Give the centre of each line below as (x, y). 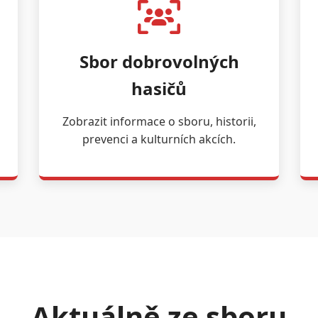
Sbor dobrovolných (159, 61)
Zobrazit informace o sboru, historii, (159, 121)
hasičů (159, 88)
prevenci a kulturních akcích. (159, 139)
